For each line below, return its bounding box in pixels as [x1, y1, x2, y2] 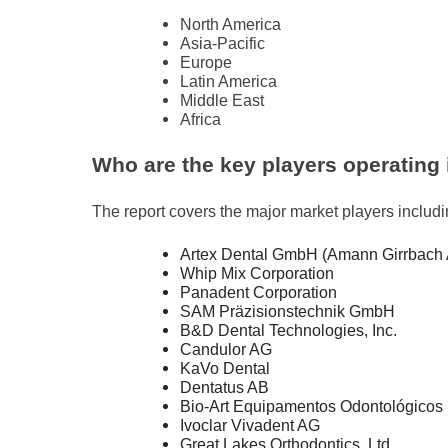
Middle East [180, 91, 264, 109]
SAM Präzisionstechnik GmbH [180, 302, 395, 320]
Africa [180, 110, 221, 128]
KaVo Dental [180, 359, 270, 377]
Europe [180, 53, 232, 71]
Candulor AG [180, 340, 272, 358]
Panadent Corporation [180, 283, 337, 301]
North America [180, 15, 281, 33]
